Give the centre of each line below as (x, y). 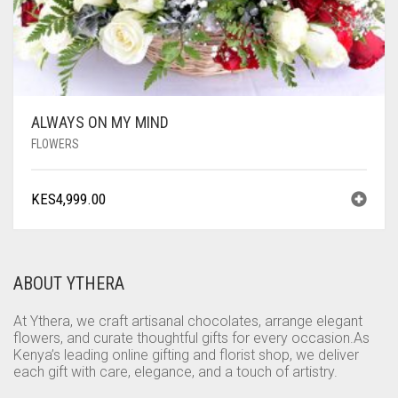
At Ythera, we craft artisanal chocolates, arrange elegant (188, 321)
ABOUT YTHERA (69, 283)
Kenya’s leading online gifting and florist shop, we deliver (186, 354)
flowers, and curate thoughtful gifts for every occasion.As (191, 338)
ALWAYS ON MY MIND (100, 122)
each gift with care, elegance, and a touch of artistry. (175, 371)
